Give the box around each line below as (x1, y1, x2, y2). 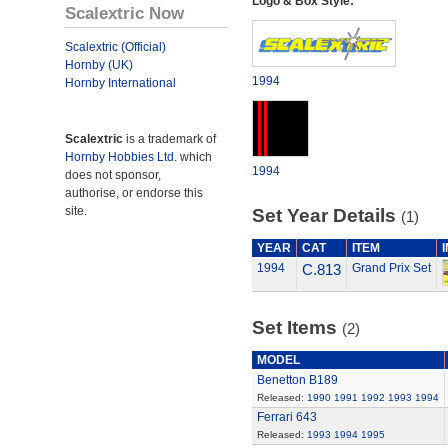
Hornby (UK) (65, 58, 133, 72)
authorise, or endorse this (65, 186, 203, 200)
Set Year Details (251, 205, 401, 226)
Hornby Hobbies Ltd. (65, 150, 177, 164)
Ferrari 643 (256, 410, 317, 424)
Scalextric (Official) (65, 40, 166, 54)
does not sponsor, (65, 168, 161, 182)
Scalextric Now (65, 3, 184, 23)
